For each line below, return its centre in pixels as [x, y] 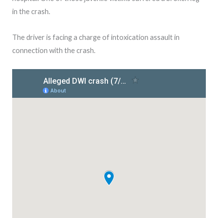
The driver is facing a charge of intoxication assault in [96, 37]
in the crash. [31, 12]
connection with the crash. [54, 50]
